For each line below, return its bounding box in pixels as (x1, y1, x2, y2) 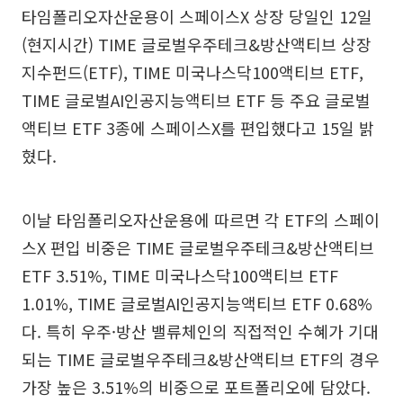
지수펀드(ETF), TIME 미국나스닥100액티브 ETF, (22, 60, 363, 85)
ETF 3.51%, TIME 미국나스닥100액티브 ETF (22, 264, 338, 288)
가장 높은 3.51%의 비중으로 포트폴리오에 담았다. (22, 375, 371, 399)
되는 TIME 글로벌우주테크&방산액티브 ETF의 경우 (22, 347, 380, 372)
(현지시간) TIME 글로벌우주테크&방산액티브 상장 (22, 32, 372, 57)
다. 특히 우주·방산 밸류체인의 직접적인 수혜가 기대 (22, 319, 379, 344)
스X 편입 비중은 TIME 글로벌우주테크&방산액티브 (22, 236, 374, 260)
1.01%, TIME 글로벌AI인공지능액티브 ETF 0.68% (22, 291, 372, 316)
